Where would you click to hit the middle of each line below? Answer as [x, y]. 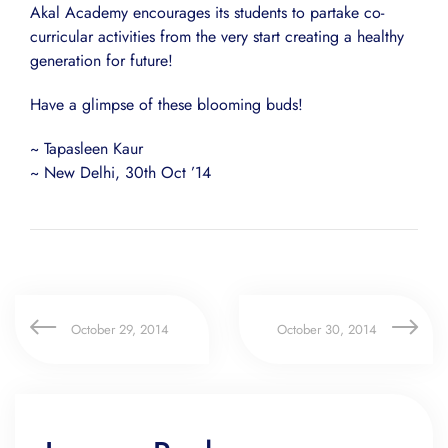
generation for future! [101, 60]
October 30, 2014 [327, 329]
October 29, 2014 [120, 329]
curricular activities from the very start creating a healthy [217, 36]
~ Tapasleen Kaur [86, 148]
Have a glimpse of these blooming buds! [166, 104]
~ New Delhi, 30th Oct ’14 [120, 172]
